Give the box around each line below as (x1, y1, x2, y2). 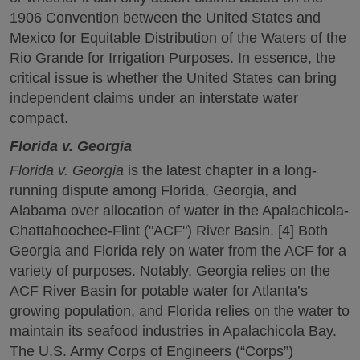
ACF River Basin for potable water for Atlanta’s (10, 283, 308, 299)
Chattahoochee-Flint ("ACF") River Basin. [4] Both (10, 223, 328, 239)
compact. (10, 109, 68, 126)
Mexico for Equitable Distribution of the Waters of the (10, 29, 346, 46)
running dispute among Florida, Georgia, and (10, 182, 297, 198)
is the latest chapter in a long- (124, 162, 317, 178)
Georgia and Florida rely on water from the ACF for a (10, 243, 346, 259)
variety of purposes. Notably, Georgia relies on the (10, 263, 330, 279)
